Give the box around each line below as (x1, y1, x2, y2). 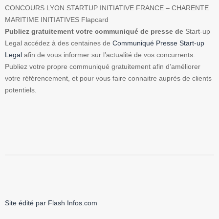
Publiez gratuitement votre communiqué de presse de (5, 27, 183, 36)
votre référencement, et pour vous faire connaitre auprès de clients (5, 74, 212, 83)
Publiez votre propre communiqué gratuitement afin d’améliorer (5, 63, 200, 71)
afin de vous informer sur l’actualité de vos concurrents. (22, 51, 195, 59)
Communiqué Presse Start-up (112, 39, 204, 47)
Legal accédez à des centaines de (5, 39, 112, 47)
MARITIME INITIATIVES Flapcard (5, 16, 109, 24)
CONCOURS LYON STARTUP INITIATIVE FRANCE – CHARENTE (5, 4, 209, 12)
